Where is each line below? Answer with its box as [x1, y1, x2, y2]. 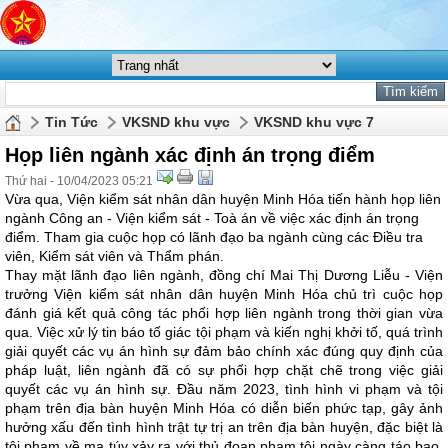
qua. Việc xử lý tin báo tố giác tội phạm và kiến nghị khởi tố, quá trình [5, 324, 443, 340]
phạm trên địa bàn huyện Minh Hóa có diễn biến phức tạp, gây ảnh [5, 400, 443, 416]
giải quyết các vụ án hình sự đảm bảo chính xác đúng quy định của [5, 343, 443, 359]
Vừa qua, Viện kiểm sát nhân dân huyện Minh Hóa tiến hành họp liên [5, 191, 441, 207]
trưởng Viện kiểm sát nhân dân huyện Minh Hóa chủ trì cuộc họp [5, 286, 443, 302]
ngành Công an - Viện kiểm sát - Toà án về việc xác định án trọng [5, 210, 419, 226]
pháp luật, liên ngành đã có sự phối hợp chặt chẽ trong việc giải [5, 362, 443, 378]
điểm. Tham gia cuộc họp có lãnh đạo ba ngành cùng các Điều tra [5, 229, 423, 245]
